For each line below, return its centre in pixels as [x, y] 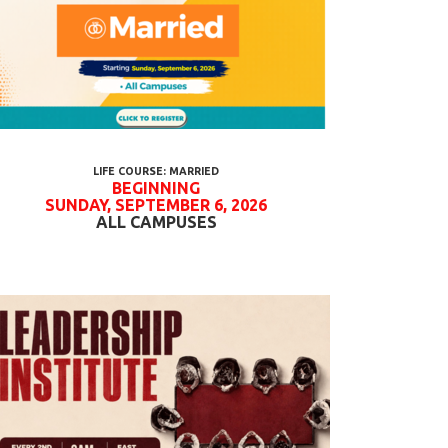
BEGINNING [156, 188]
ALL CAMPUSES [156, 222]
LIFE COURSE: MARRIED [156, 171]
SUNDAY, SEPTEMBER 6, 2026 [156, 205]
